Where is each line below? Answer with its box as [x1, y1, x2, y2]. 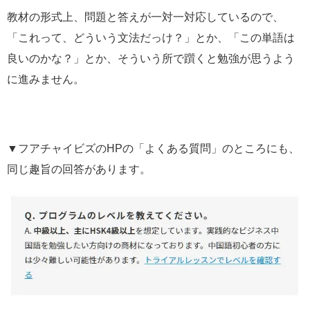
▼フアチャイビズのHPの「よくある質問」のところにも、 [7, 142, 300, 154]
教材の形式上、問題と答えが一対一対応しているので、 [7, 10, 284, 23]
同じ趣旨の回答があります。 [7, 163, 151, 175]
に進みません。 [7, 73, 84, 85]
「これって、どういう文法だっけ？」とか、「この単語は [7, 31, 295, 44]
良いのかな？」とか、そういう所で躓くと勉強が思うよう [7, 52, 295, 64]
